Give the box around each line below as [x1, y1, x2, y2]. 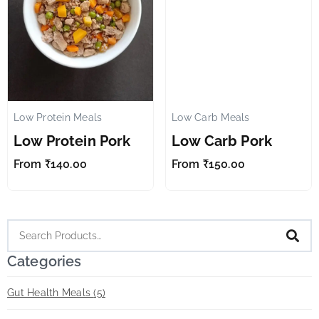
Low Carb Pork [172, 132, 272, 150]
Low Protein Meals [14, 112, 103, 123]
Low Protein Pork [14, 132, 131, 150]
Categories [7, 253, 82, 270]
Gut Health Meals [7, 287, 94, 298]
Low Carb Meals [172, 112, 250, 123]
